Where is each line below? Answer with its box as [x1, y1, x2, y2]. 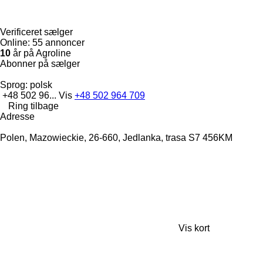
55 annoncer [32, 37, 85, 48]
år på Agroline [11, 48, 71, 58]
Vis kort [178, 222, 210, 233]
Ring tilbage [8, 100, 59, 111]
